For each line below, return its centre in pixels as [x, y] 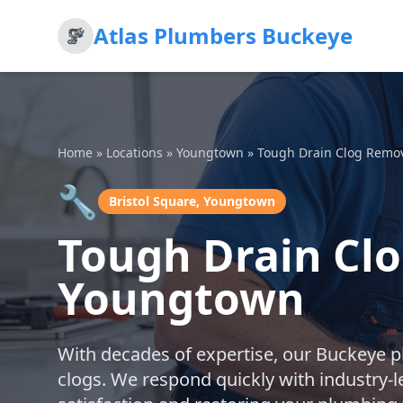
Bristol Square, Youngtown [192, 201]
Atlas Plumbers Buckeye [223, 36]
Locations [134, 152]
